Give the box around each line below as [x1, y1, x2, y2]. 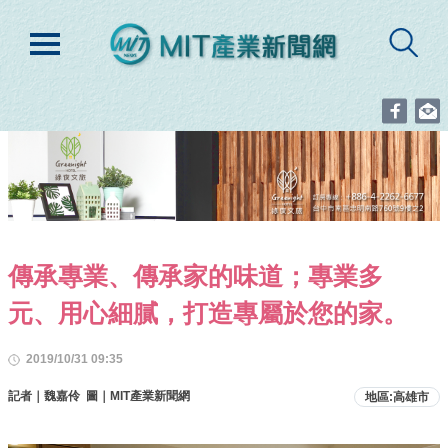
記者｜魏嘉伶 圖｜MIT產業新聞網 [8, 388, 190, 403]
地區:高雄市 [365, 389, 429, 404]
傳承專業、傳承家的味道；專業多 [8, 261, 383, 290]
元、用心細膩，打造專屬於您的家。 [8, 298, 408, 327]
